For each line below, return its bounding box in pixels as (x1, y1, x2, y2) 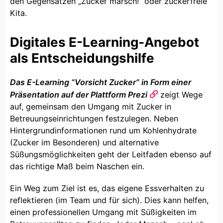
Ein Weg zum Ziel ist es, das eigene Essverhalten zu (10, 183, 204, 193)
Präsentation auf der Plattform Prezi (10, 89, 147, 100)
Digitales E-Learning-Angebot (10, 34, 199, 50)
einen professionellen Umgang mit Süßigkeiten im (10, 207, 197, 217)
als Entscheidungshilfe (10, 50, 154, 66)
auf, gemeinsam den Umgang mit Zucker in (10, 101, 171, 111)
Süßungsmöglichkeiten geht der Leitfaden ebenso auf (10, 149, 212, 159)
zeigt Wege (158, 89, 203, 100)
